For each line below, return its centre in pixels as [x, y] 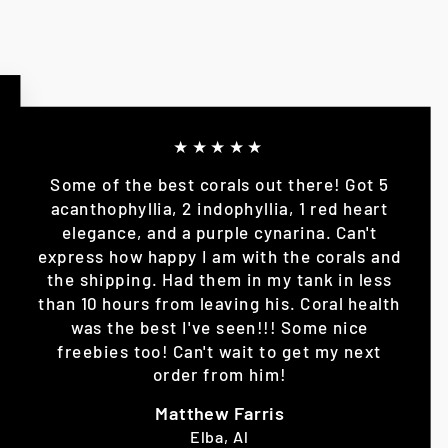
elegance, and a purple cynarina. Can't [219, 232]
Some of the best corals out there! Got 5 [219, 184]
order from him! [219, 374]
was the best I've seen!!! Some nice [219, 327]
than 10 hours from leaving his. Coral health [219, 303]
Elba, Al [219, 436]
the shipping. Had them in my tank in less [219, 279]
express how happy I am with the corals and [219, 256]
